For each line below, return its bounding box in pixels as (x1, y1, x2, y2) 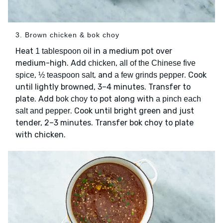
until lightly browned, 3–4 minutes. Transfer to (15, 82, 191, 92)
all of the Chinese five (119, 59, 196, 68)
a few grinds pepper (114, 71, 184, 80)
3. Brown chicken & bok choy (15, 31, 119, 39)
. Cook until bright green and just (70, 106, 194, 116)
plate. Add (15, 94, 56, 104)
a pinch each (156, 95, 201, 104)
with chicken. (15, 130, 66, 140)
